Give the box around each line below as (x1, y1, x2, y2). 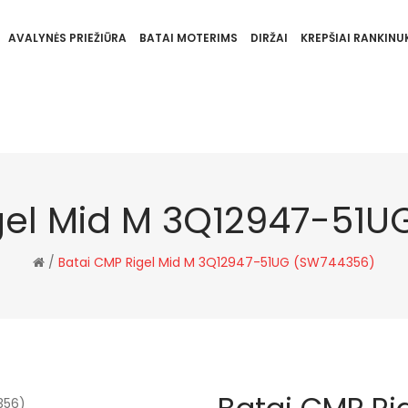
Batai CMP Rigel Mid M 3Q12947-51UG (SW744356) (58, 253, 375, 271)
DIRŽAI (250, 30, 288, 46)
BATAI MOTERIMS (138, 30, 238, 46)
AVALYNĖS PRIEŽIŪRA (7, 30, 127, 46)
